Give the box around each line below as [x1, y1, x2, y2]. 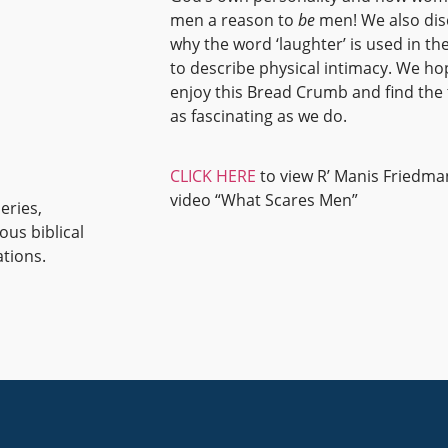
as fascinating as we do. [169, 104, 347, 127]
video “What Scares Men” [169, 188, 358, 211]
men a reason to [169, 8, 298, 31]
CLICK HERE [169, 164, 256, 187]
